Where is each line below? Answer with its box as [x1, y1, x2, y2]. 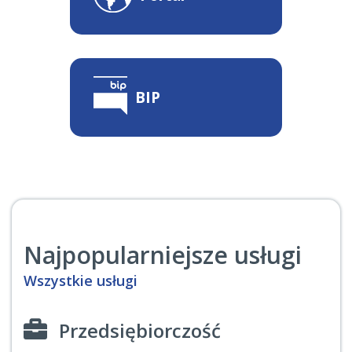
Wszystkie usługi [24, 271, 137, 290]
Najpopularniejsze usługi [24, 239, 302, 271]
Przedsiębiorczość [59, 317, 221, 343]
